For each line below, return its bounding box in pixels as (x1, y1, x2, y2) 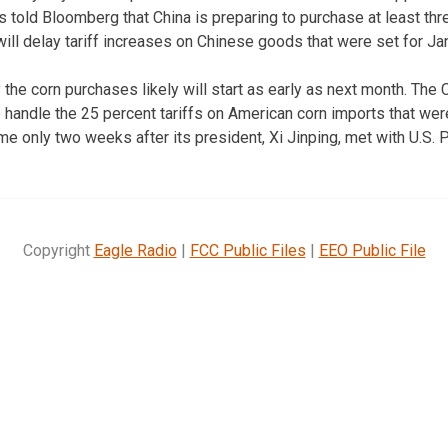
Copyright (22, 240, 94, 260)
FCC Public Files (189, 240, 306, 260)
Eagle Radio (93, 240, 177, 260)
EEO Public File (318, 240, 426, 260)
